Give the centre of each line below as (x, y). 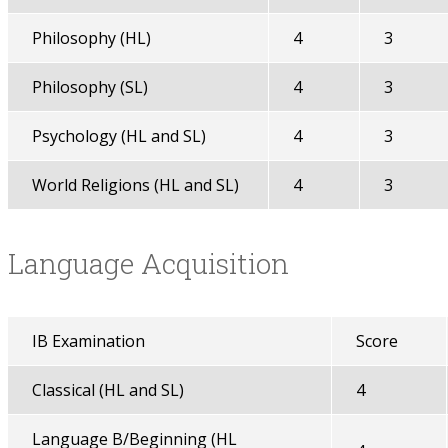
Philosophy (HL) (91, 38)
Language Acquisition (148, 263)
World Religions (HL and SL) (135, 185)
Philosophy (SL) (89, 87)
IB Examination (88, 341)
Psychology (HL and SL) (118, 136)
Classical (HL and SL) (107, 390)
